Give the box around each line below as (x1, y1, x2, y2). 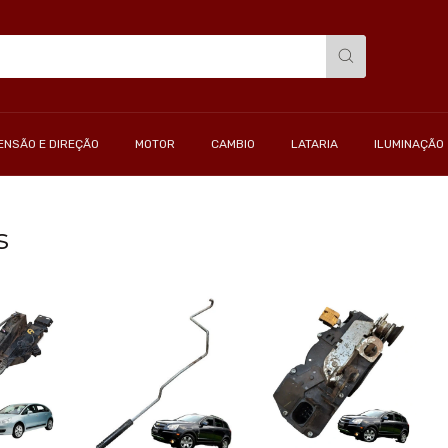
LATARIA (291, 137, 338, 151)
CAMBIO (211, 137, 255, 151)
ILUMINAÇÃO (374, 137, 444, 151)
